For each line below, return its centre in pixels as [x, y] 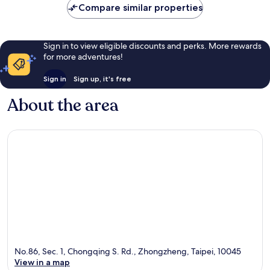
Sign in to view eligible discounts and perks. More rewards [152, 46]
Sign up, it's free [102, 78]
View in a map [42, 262]
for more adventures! [83, 56]
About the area [63, 105]
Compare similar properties [140, 7]
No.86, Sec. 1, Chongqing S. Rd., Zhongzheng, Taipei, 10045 [128, 252]
